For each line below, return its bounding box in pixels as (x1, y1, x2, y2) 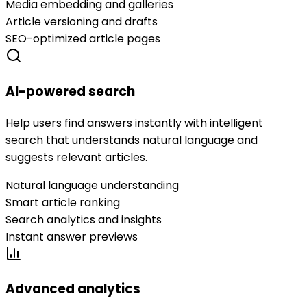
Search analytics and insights (5, 211, 162, 228)
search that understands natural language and (5, 132, 258, 148)
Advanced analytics (5, 280, 140, 299)
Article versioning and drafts (5, 14, 158, 30)
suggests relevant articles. (5, 149, 147, 165)
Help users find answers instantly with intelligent (5, 114, 263, 131)
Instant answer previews (5, 228, 138, 245)
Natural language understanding (5, 177, 179, 193)
